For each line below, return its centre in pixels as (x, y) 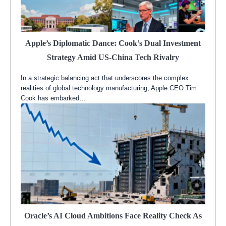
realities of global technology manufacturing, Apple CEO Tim (109, 88)
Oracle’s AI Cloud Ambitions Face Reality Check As (113, 216)
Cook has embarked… (53, 98)
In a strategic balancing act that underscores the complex (105, 78)
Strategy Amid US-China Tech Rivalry (113, 58)
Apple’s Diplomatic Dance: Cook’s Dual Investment (113, 43)
